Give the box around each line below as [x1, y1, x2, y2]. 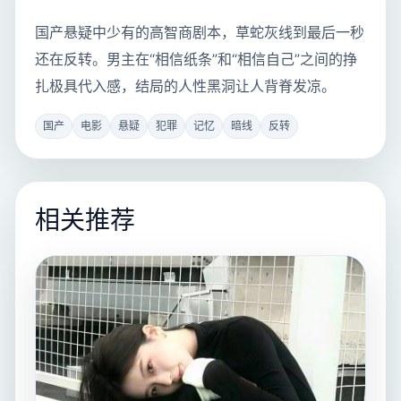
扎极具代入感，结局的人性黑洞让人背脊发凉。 [35, 77, 336, 96]
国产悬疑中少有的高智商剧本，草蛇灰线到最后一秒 [35, 23, 364, 42]
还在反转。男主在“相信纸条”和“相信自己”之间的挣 [35, 50, 357, 69]
